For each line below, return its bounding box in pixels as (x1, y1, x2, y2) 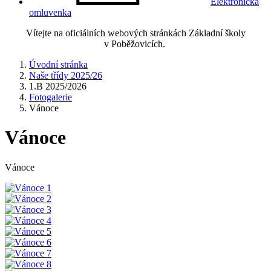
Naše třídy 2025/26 (29, 70, 102, 80)
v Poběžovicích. (103, 39, 168, 49)
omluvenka (29, 7, 71, 18)
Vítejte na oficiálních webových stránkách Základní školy (25, 28, 246, 38)
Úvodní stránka (29, 59, 88, 70)
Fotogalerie (29, 92, 72, 102)
